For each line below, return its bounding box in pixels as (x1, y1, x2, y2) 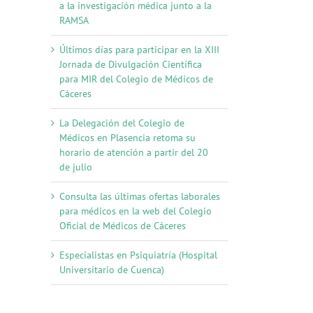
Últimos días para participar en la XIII (59, 43, 219, 56)
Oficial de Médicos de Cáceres (59, 219, 186, 232)
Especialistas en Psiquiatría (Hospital (59, 248, 217, 261)
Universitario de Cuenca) (59, 263, 164, 276)
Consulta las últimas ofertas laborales (59, 189, 220, 203)
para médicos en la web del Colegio (59, 204, 212, 217)
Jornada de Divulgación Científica (59, 57, 202, 71)
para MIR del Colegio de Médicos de (59, 72, 213, 85)
